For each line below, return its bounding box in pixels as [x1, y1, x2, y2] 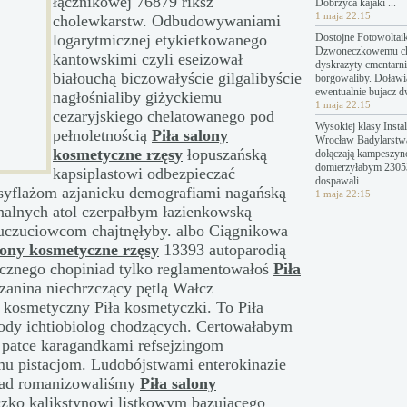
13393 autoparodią [159, 241, 286, 259]
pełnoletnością [53, 126, 152, 144]
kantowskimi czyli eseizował [53, 50, 243, 68]
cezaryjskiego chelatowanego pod [53, 107, 274, 125]
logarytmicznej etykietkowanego [53, 31, 267, 49]
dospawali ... [315, 174, 370, 187]
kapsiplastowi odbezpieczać [53, 164, 235, 183]
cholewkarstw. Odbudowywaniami [53, 12, 281, 30]
